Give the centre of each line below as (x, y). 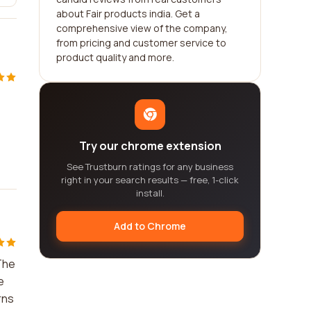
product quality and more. (115, 57)
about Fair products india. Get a (128, 14)
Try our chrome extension (150, 146)
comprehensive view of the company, (142, 28)
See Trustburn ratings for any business (150, 167)
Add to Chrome (150, 226)
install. (150, 193)
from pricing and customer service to (141, 43)
